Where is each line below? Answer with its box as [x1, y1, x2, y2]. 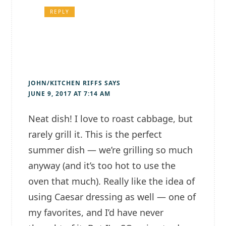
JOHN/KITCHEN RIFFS [28, 79, 103, 88]
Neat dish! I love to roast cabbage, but [28, 112, 193, 125]
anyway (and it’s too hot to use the [28, 159, 176, 172]
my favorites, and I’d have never [28, 206, 164, 219]
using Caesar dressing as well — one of [28, 191, 196, 203]
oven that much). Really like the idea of [28, 175, 195, 188]
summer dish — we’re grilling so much [28, 144, 193, 156]
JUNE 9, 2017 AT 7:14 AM [28, 89, 111, 98]
